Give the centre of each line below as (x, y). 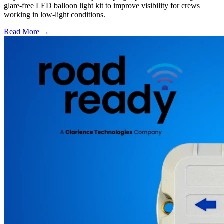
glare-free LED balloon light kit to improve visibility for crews (102, 5)
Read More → (27, 31)
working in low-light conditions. (55, 14)
